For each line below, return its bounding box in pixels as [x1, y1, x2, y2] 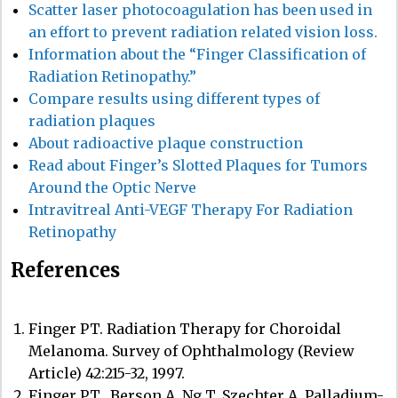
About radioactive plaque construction [28, 133, 303, 152]
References [11, 257, 120, 283]
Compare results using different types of [28, 89, 320, 107]
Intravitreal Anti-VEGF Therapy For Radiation [28, 200, 353, 219]
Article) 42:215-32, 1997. [28, 363, 185, 382]
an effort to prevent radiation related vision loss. [28, 22, 378, 41]
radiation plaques [28, 111, 155, 130]
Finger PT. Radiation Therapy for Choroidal [28, 319, 341, 338]
